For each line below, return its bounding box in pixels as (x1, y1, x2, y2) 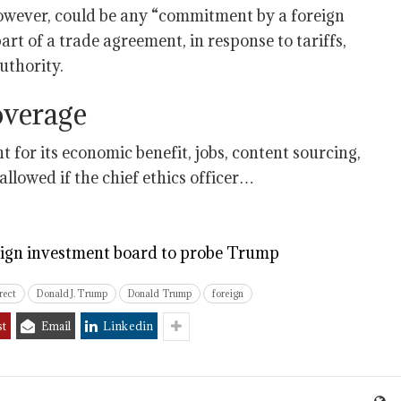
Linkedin (103, 319, 153, 333)
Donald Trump (127, 287, 192, 300)
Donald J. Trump (37, 287, 107, 300)
